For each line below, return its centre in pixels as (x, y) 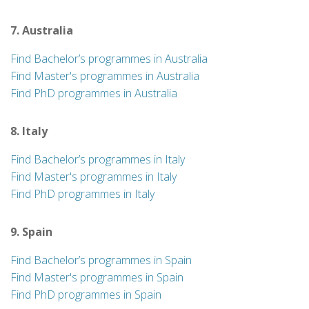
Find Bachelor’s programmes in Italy (98, 159)
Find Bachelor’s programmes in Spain (101, 260)
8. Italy (29, 131)
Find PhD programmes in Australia (94, 93)
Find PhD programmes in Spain (86, 295)
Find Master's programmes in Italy (93, 177)
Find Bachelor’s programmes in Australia (109, 59)
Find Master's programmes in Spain (97, 277)
